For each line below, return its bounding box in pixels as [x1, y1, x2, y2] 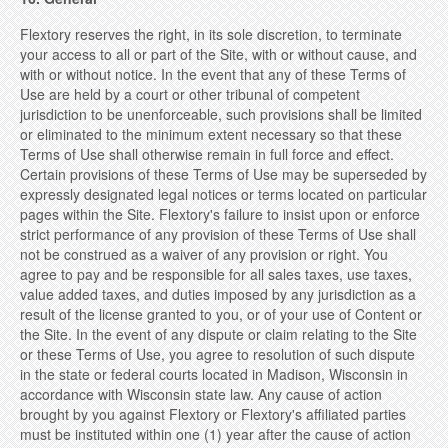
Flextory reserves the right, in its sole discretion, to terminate [20, 24, 402, 44]
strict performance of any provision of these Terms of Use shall [20, 224, 416, 244]
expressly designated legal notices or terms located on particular [20, 184, 427, 204]
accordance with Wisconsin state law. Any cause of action [20, 384, 382, 404]
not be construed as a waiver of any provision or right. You [20, 244, 388, 264]
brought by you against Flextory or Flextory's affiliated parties [20, 404, 406, 424]
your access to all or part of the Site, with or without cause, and [20, 44, 417, 64]
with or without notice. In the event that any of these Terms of [20, 64, 406, 84]
